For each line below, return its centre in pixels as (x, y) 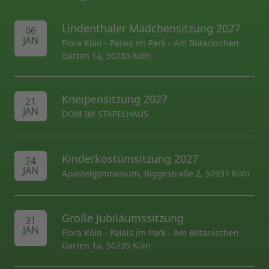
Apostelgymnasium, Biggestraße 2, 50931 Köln (156, 173)
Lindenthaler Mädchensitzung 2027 (151, 28)
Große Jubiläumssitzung (123, 218)
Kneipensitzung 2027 (115, 99)
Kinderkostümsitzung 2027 (130, 159)
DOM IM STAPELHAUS (105, 114)
